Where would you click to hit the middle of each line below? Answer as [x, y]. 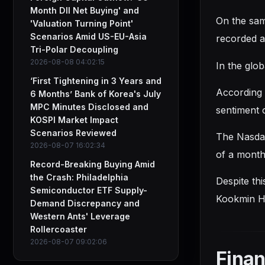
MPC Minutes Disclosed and [89, 107]
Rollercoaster [59, 229]
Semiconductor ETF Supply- [89, 190]
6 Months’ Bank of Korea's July [96, 94]
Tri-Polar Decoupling [74, 49]
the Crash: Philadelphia [79, 177]
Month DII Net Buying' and [85, 10]
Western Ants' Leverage [80, 216]
